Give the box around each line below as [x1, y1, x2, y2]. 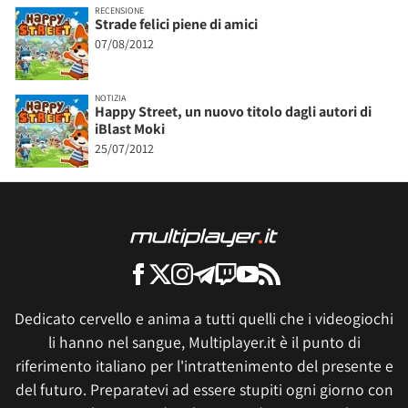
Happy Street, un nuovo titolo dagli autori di [95, 101, 372, 121]
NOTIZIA [95, 91, 126, 104]
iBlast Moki [95, 118, 165, 138]
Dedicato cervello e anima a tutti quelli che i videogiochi [15, 307, 393, 329]
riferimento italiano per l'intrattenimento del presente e [15, 354, 393, 376]
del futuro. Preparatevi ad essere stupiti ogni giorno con [15, 378, 393, 400]
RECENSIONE [95, 4, 144, 16]
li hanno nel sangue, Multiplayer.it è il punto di [47, 331, 361, 352]
